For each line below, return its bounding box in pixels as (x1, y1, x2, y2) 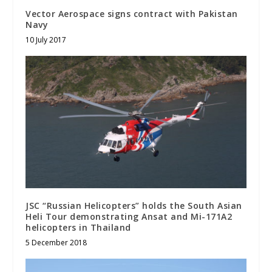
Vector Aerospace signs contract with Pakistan (25, 7, 238, 19)
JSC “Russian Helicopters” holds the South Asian (25, 199, 242, 211)
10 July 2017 (25, 34, 67, 45)
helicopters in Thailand (25, 221, 131, 233)
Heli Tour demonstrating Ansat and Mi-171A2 (25, 210, 233, 222)
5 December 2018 (25, 237, 87, 248)
